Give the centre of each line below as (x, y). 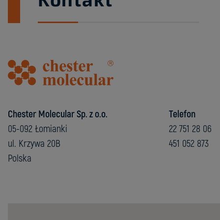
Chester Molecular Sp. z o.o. (58, 114)
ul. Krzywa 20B (34, 143)
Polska (20, 158)
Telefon (182, 114)
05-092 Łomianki (38, 129)
